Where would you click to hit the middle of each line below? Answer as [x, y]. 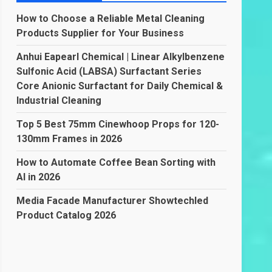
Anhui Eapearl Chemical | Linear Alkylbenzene [121, 57]
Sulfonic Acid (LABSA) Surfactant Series [109, 71]
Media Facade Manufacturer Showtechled [113, 201]
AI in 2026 [39, 177]
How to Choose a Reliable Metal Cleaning [111, 19]
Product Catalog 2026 [66, 215]
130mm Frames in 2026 [70, 139]
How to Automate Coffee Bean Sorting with [116, 162]
